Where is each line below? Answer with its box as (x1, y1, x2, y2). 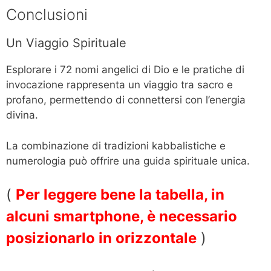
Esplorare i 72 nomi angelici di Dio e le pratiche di (6, 64, 244, 76)
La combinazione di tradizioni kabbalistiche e (6, 139, 226, 152)
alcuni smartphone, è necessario (6, 207, 237, 226)
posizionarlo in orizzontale (6, 229, 197, 247)
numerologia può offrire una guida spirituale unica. (6, 154, 250, 167)
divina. (6, 109, 38, 122)
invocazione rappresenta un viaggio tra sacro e (6, 79, 233, 91)
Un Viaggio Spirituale (6, 36, 126, 51)
